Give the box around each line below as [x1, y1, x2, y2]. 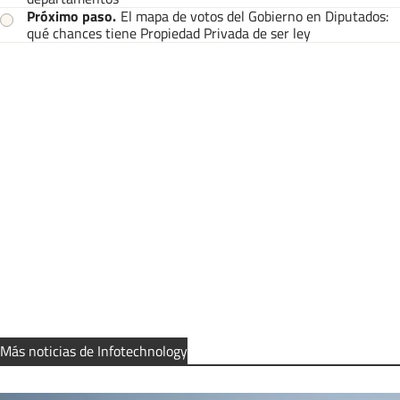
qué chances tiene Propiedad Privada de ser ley [27, 22, 311, 45]
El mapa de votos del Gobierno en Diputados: [121, 5, 388, 28]
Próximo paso [27, 5, 112, 28]
